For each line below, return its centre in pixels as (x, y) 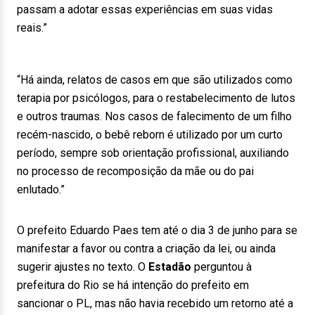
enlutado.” (41, 189)
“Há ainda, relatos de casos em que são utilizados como (155, 80)
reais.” (32, 28)
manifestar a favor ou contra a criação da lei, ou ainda (146, 249)
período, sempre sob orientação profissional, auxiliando (153, 153)
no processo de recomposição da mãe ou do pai (135, 171)
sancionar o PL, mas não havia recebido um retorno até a (155, 303)
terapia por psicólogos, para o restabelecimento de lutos (156, 98)
